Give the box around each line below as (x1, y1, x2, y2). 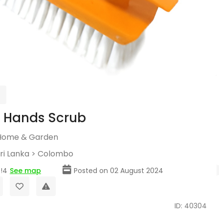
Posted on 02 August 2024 (74, 166, 163, 175)
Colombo (38, 148, 73, 159)
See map (10, 166, 41, 175)
